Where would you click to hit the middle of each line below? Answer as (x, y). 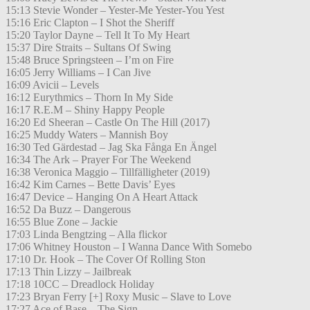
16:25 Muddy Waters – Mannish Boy (87, 135)
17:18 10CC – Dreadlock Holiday (80, 284)
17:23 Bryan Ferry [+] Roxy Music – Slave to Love (118, 297)
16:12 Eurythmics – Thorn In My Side (89, 98)
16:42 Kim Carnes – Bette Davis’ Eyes (90, 185)
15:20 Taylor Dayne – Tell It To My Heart (98, 35)
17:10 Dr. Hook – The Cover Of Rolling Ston (106, 259)
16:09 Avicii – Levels (52, 85)
